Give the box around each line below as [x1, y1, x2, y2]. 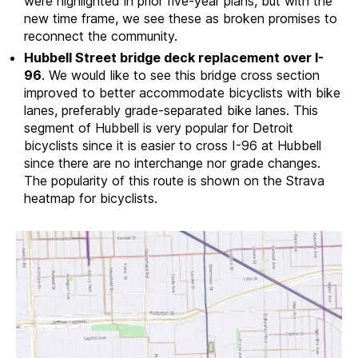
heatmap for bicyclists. [24, 190, 157, 207]
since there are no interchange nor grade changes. [24, 155, 320, 172]
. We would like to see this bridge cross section [42, 67, 320, 84]
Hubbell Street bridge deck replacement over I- [24, 50, 324, 66]
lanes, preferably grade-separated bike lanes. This [24, 102, 318, 119]
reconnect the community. [24, 28, 181, 45]
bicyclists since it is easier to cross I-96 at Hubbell [24, 137, 321, 154]
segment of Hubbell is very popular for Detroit [24, 120, 293, 137]
